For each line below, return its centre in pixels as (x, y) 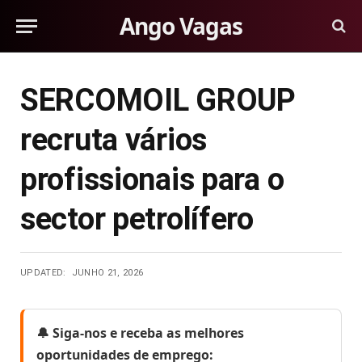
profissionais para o (152, 179)
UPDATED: (43, 273)
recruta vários (114, 140)
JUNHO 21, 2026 (107, 273)
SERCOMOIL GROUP (158, 100)
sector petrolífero (137, 219)
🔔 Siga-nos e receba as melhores (140, 333)
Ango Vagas (181, 26)
